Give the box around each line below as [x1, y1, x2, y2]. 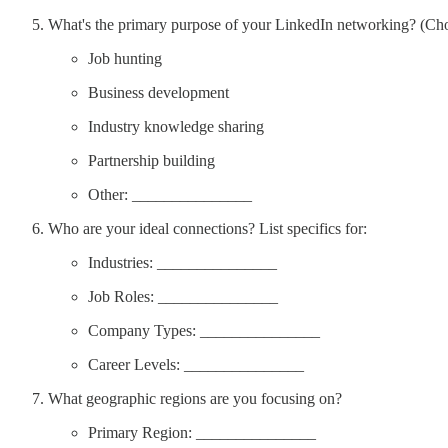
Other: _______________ [88, 185, 252, 203]
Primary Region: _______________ [88, 423, 316, 441]
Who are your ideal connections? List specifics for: [48, 219, 367, 237]
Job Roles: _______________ [88, 287, 278, 305]
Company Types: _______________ [88, 321, 320, 339]
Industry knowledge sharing [88, 117, 264, 135]
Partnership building [88, 151, 215, 169]
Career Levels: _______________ [88, 355, 304, 373]
